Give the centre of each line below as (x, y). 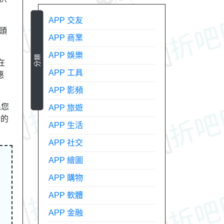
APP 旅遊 (66, 108)
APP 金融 (66, 213)
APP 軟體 (66, 195)
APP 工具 (66, 73)
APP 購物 (66, 178)
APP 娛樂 (66, 55)
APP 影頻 (66, 90)
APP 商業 (66, 38)
